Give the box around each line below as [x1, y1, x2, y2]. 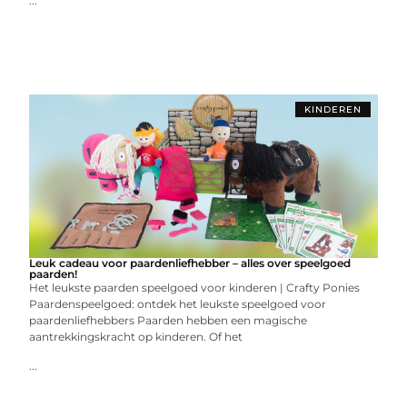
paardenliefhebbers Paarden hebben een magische [29, 313, 308, 327]
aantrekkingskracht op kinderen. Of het [29, 330, 243, 343]
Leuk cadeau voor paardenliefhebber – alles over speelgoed [29, 256, 352, 270]
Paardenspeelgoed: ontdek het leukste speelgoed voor [29, 297, 327, 311]
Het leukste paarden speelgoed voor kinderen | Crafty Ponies [29, 281, 361, 294]
